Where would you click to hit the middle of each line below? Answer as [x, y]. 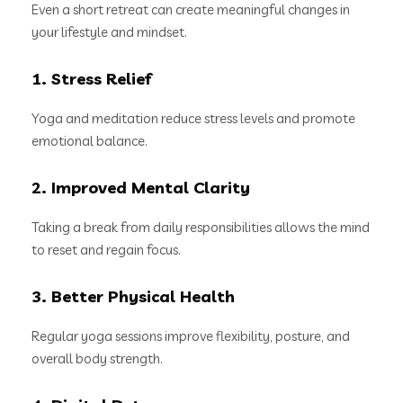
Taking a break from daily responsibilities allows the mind [201, 227]
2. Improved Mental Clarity [141, 187]
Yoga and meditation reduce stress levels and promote [193, 118]
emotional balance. [90, 140]
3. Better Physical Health [133, 296]
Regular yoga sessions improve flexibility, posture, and [191, 336]
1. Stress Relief [92, 78]
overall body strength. [97, 358]
